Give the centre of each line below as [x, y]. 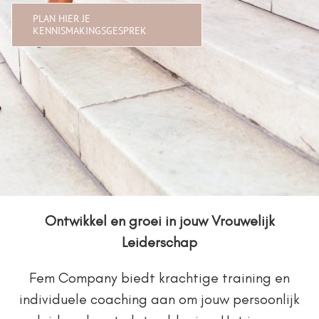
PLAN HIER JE [61, 19]
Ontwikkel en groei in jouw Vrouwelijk [159, 221]
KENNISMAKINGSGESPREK [89, 31]
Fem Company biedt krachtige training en [159, 278]
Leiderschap [159, 242]
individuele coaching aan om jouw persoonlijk [159, 299]
